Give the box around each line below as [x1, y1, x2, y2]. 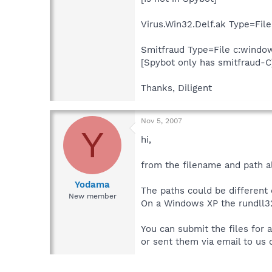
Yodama [75, 179, 110, 191]
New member [68, 192, 117, 201]
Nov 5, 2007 [141, 116, 182, 125]
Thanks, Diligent [141, 82, 212, 93]
